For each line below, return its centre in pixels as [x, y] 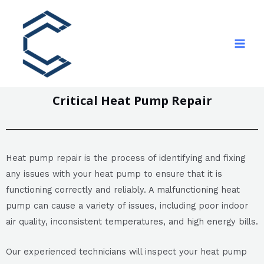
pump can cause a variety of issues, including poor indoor [127, 206]
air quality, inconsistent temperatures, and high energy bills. [132, 222]
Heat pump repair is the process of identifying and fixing [126, 158]
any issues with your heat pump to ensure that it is [114, 174]
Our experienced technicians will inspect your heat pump [126, 251]
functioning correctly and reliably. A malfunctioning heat [123, 190]
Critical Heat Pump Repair [132, 101]
